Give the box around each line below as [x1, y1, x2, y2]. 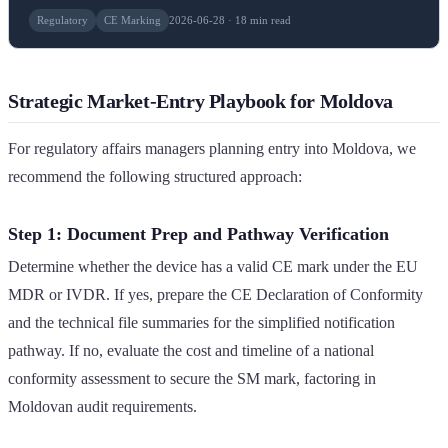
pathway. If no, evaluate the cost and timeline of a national [8, 341, 374, 359]
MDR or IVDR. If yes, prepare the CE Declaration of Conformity [8, 285, 423, 303]
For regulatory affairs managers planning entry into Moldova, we [8, 139, 416, 157]
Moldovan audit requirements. [8, 397, 197, 415]
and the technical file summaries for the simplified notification [8, 313, 395, 331]
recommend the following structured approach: [8, 167, 302, 185]
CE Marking [104, 13, 161, 26]
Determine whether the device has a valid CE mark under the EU [8, 257, 418, 275]
